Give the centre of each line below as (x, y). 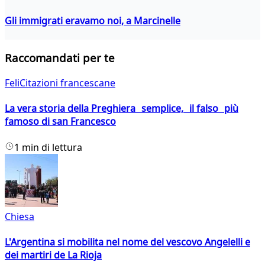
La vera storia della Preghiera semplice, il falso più (122, 109)
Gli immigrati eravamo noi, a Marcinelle (93, 20)
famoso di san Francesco (60, 122)
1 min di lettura (48, 147)
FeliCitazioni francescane (60, 83)
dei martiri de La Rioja (53, 255)
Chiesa (20, 216)
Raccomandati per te (60, 58)
